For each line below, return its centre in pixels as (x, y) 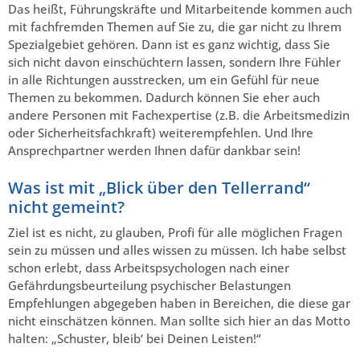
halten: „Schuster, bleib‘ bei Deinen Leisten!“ (135, 338)
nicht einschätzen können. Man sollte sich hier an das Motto (179, 320)
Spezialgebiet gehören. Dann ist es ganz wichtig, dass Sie (169, 44)
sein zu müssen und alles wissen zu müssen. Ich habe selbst (177, 250)
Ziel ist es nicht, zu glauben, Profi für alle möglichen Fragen (175, 232)
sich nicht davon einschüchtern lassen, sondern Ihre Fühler (174, 61)
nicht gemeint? (66, 207)
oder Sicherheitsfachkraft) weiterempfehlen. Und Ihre (161, 132)
